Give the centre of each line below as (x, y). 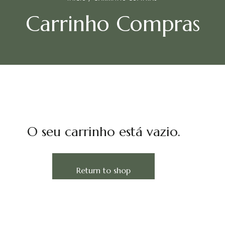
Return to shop (103, 170)
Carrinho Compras (113, 24)
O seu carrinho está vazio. (103, 132)
